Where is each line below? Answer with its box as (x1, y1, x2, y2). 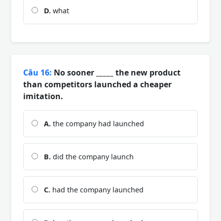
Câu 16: (23, 67, 52, 78)
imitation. (23, 90, 63, 102)
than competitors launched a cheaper (23, 78, 172, 90)
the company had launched (51, 118, 144, 128)
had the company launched (50, 184, 144, 194)
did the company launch (51, 151, 134, 161)
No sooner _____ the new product (52, 67, 181, 78)
